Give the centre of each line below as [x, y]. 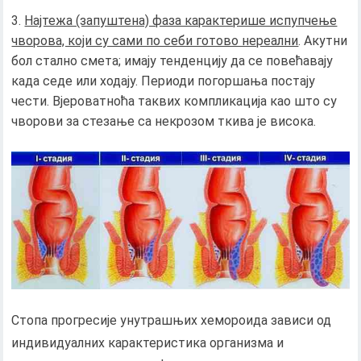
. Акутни [323, 41]
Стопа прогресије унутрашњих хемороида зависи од [172, 321]
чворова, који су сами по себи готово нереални [155, 41]
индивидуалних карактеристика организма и [148, 343]
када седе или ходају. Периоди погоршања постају [164, 81]
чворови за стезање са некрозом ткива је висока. [164, 122]
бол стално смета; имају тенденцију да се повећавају [172, 61]
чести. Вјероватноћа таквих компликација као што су [174, 102]
